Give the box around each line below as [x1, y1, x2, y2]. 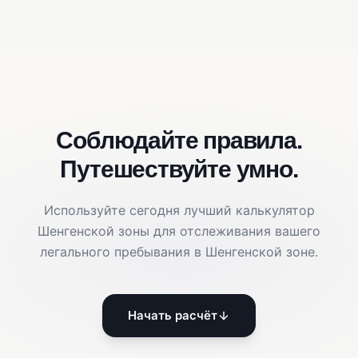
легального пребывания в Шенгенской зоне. [40, 244, 318, 261]
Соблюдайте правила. [56, 127, 302, 154]
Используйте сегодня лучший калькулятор [43, 202, 315, 219]
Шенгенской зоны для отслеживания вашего [38, 223, 320, 240]
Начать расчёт [128, 308, 217, 324]
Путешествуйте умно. [60, 156, 298, 183]
